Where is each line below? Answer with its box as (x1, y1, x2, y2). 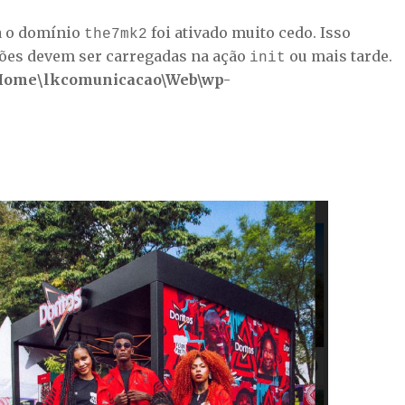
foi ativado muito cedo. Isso (147, 24, 351, 42)
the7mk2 (84, 26, 147, 42)
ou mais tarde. (286, 47, 392, 65)
